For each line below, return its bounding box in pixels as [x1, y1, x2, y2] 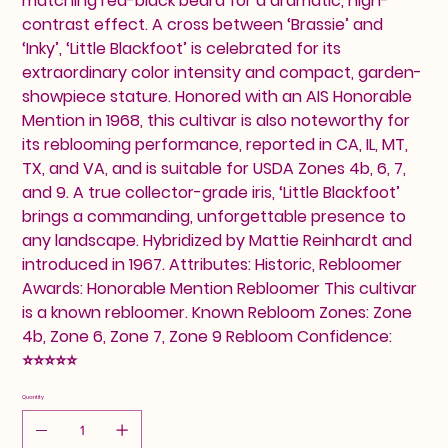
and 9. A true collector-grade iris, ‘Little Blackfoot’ [22, 181, 401, 205]
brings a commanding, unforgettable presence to [22, 205, 407, 229]
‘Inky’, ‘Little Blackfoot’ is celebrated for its [22, 37, 342, 61]
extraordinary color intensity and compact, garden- [22, 61, 423, 85]
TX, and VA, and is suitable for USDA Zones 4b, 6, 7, [22, 157, 407, 181]
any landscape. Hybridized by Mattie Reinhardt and [22, 229, 413, 253]
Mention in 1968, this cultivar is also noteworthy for [22, 109, 411, 133]
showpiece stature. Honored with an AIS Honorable [22, 85, 413, 109]
